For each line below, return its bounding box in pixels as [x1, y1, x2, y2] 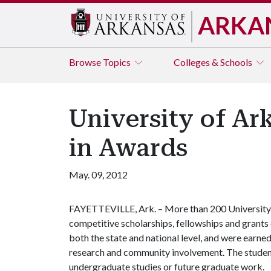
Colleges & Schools [174, 56, 254, 68]
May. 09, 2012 [69, 169, 128, 180]
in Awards [69, 134, 188, 162]
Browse [69, 56, 103, 68]
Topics [103, 56, 132, 68]
